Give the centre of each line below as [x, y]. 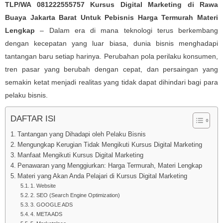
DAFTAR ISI [33, 119]
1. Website [43, 186]
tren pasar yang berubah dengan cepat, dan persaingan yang [111, 69]
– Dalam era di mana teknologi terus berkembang [126, 30]
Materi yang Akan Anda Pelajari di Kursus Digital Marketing [102, 176]
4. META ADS [47, 214]
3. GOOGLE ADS [52, 205]
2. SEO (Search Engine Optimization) [75, 195]
